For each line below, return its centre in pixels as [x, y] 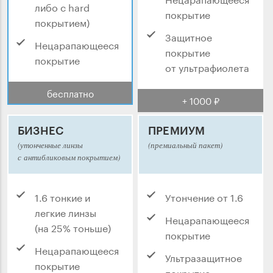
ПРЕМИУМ [177, 131]
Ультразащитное [204, 257]
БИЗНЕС [41, 131]
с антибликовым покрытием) [69, 158]
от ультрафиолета [207, 67]
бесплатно [70, 93]
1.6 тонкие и [62, 197]
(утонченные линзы [50, 145]
